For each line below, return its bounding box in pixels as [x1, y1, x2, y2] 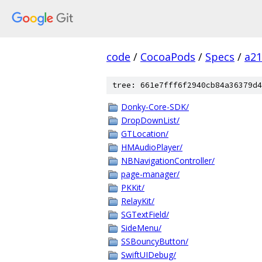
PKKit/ [121, 182, 144, 193]
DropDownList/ [121, 115, 180, 126]
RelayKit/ [121, 195, 154, 206]
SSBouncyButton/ [121, 236, 188, 247]
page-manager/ [121, 168, 180, 180]
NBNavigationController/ [121, 155, 215, 166]
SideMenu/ [121, 222, 161, 233]
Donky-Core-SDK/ [121, 101, 189, 112]
